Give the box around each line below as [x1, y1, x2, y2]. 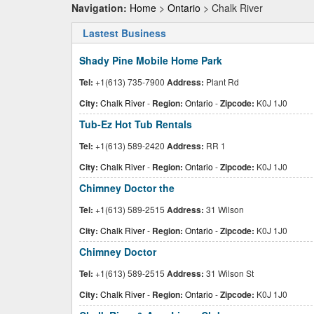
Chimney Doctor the [79, 181, 175, 195]
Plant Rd [204, 76, 239, 88]
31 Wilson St [204, 267, 254, 279]
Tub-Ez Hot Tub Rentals [79, 117, 192, 131]
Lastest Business [83, 26, 166, 40]
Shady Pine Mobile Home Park [79, 53, 222, 67]
